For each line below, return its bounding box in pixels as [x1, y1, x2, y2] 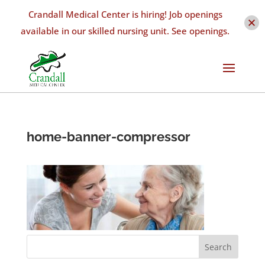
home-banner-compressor [26, 129, 190, 144]
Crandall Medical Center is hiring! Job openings [28, 8, 222, 20]
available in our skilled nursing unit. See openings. [21, 25, 230, 37]
